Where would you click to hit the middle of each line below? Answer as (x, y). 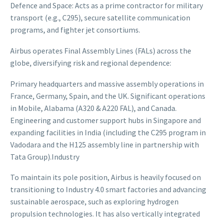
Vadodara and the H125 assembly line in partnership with (105, 144)
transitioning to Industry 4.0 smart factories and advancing (108, 190)
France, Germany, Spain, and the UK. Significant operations (108, 96)
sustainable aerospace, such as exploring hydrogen (94, 202)
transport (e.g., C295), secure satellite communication (100, 18)
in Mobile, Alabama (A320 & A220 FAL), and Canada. (93, 108)
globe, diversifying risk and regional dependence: (91, 63)
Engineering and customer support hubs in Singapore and (106, 120)
